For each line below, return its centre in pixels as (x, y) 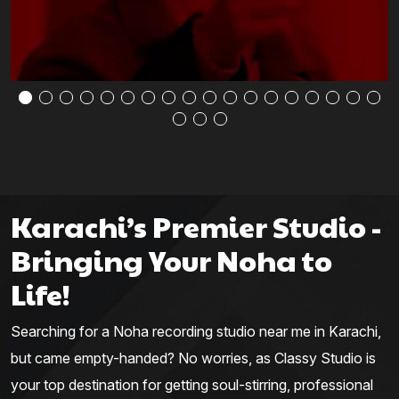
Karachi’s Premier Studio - (196, 226)
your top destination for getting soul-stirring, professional (192, 385)
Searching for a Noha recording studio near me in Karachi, (196, 332)
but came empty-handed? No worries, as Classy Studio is (193, 358)
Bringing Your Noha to (171, 260)
